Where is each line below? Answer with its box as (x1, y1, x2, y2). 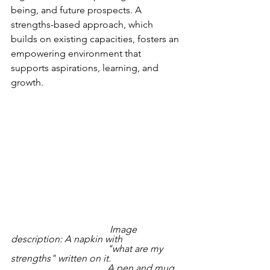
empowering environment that (11, 48, 143, 59)
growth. (11, 77, 47, 88)
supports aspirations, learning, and (11, 62, 161, 74)
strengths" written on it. (11, 252, 113, 264)
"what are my (11, 242, 107, 254)
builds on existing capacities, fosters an (11, 33, 181, 45)
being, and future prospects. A (11, 4, 144, 16)
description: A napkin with (11, 233, 125, 245)
